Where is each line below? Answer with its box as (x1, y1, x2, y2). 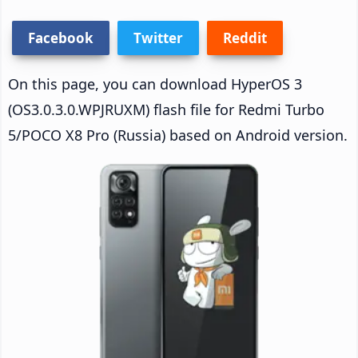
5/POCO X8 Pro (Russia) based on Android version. (8, 125, 348, 145)
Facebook (28, 28, 93, 47)
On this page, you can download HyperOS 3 (8, 74, 302, 93)
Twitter (133, 28, 183, 47)
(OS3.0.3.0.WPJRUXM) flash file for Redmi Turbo (8, 99, 324, 119)
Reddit (223, 28, 267, 47)
